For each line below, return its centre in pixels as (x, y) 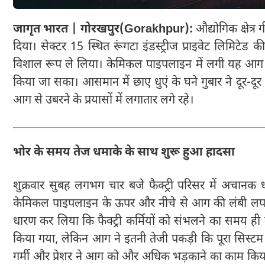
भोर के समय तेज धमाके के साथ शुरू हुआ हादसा (124, 153)
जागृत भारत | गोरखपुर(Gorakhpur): (103, 29)
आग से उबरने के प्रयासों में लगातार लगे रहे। (104, 100)
